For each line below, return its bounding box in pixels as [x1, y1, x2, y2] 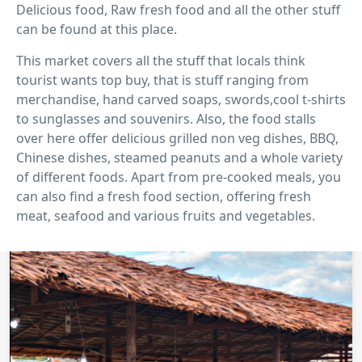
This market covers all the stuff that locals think [16, 51, 305, 69]
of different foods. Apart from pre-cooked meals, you [16, 167, 341, 186]
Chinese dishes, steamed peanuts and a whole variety [16, 148, 343, 166]
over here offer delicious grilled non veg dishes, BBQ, [16, 128, 339, 147]
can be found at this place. [16, 19, 177, 38]
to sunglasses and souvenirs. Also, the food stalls [16, 109, 316, 128]
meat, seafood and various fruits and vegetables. [16, 206, 315, 225]
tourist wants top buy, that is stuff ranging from [16, 70, 309, 89]
